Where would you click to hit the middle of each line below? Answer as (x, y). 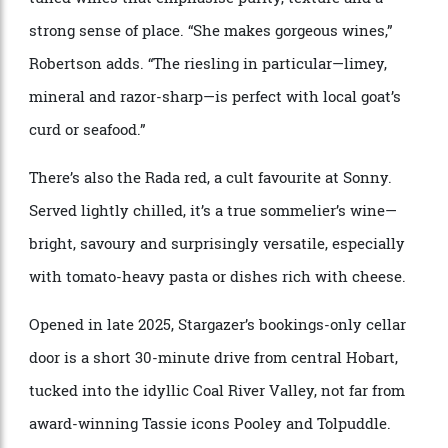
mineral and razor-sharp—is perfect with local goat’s (226, 195)
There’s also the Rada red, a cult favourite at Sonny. (221, 280)
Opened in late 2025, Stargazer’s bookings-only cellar (228, 435)
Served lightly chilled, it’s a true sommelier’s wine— (224, 315)
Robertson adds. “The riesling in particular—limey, (218, 160)
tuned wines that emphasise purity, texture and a (216, 91)
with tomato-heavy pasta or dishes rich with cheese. (228, 384)
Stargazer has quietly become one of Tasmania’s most (230, 21)
